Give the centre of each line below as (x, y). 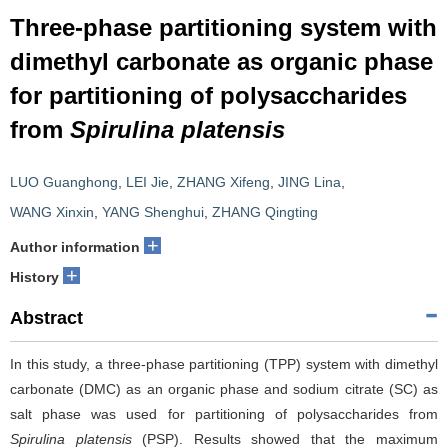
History (34, 277)
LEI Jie (147, 182)
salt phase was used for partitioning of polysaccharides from (224, 414)
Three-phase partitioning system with (223, 27)
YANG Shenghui (153, 212)
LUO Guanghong (64, 182)
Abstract (46, 318)
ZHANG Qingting (265, 212)
